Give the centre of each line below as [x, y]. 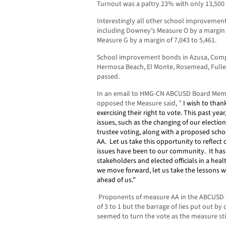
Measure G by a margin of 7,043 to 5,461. [157, 41]
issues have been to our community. [151, 152]
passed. [108, 77]
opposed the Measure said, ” [140, 104]
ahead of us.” [116, 180]
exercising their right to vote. [140, 113]
